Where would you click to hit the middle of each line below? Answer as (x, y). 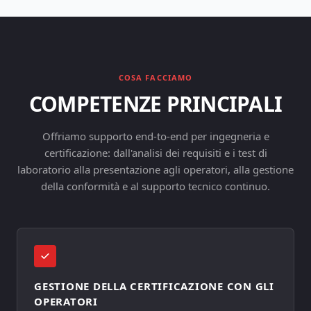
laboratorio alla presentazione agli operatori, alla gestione (155, 169)
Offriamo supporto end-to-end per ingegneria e (155, 136)
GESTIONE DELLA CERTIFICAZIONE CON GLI (154, 286)
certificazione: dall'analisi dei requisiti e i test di (155, 153)
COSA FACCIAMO (155, 77)
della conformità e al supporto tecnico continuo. (155, 186)
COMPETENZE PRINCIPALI (155, 104)
